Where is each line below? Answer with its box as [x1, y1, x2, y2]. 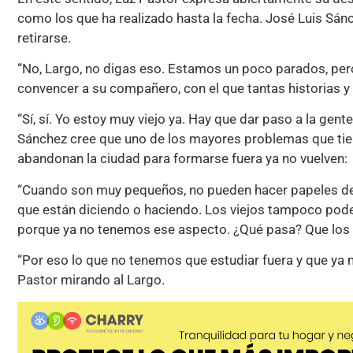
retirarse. [17, 29, 71, 46]
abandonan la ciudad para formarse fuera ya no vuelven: [17, 150, 347, 167]
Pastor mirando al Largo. [17, 272, 168, 288]
